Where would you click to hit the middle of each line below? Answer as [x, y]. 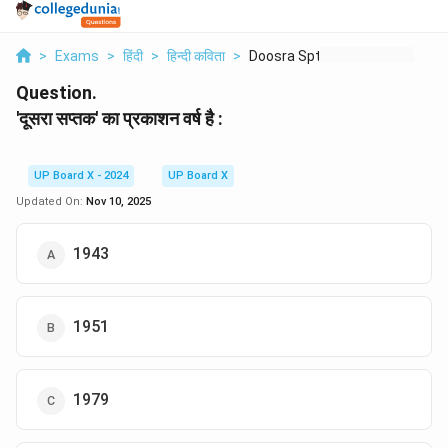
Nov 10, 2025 [118, 201]
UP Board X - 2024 [81, 175]
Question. [56, 92]
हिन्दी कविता [196, 56]
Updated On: [51, 201]
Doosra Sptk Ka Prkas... [322, 56]
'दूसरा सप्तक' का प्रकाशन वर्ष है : [121, 118]
